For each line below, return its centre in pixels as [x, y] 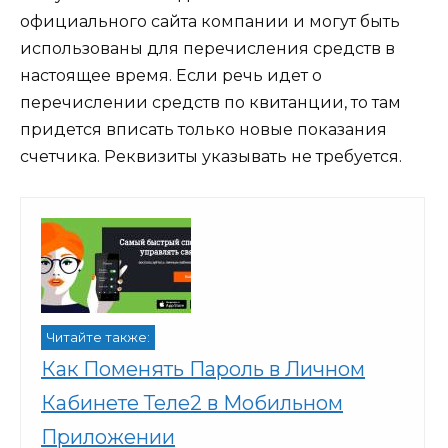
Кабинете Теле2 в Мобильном [192, 402]
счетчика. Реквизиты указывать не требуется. [211, 156]
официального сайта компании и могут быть [210, 21]
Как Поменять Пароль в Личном [203, 368]
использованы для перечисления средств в [207, 48]
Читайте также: [98, 337]
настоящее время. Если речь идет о [171, 75]
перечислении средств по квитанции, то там [210, 102]
